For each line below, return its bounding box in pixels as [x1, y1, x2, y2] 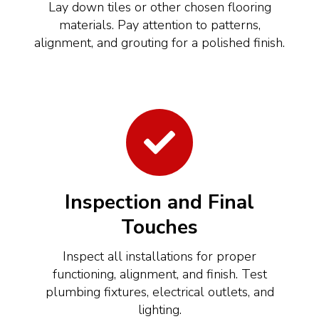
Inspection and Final [65, 188, 254, 216]
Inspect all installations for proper [63, 247, 256, 265]
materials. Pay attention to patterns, [58, 16, 261, 33]
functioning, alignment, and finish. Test [52, 265, 267, 283]
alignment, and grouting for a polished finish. [34, 33, 285, 51]
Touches [121, 213, 198, 241]
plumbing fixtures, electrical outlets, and [45, 283, 274, 300]
